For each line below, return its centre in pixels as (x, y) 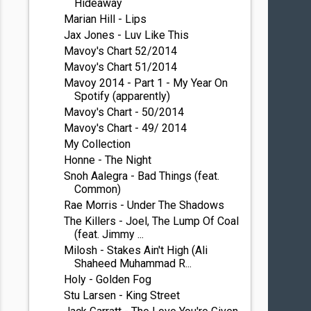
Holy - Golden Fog (108, 279)
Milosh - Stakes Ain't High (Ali (136, 250)
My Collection (98, 144)
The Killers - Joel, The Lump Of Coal (152, 221)
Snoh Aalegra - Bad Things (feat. (142, 176)
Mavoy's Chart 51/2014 (121, 67)
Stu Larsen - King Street (122, 295)
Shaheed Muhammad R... (133, 263)
